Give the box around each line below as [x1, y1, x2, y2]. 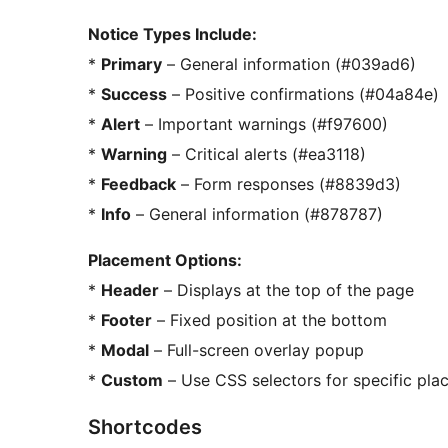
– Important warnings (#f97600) [140, 114, 388, 135]
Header [101, 280, 159, 301]
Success [101, 84, 167, 105]
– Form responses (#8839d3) [176, 174, 401, 195]
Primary [101, 54, 162, 75]
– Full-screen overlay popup [149, 340, 364, 361]
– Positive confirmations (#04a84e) [167, 84, 439, 105]
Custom [101, 370, 163, 391]
